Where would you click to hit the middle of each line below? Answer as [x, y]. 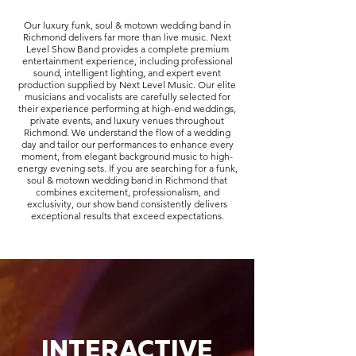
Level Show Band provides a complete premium [127, 49]
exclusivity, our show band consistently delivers [127, 204]
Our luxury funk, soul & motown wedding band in [127, 25]
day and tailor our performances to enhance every [127, 144]
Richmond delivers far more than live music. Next [127, 37]
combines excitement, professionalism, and [127, 192]
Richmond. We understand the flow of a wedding [127, 132]
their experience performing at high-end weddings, [127, 108]
